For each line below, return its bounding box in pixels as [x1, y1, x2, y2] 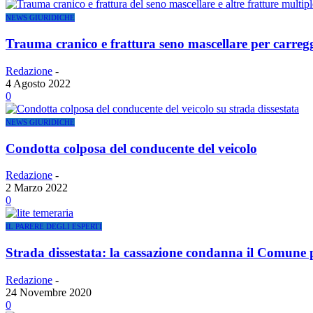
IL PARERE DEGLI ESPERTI [6, 222, 102, 231]
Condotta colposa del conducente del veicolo [6, 140, 257, 156]
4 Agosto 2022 [6, 77, 71, 89]
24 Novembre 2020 [6, 286, 92, 298]
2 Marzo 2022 [6, 182, 68, 194]
